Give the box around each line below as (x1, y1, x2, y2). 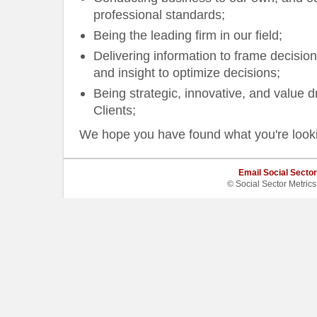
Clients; (93, 103, 136, 117)
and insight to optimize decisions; (93, 65, 280, 80)
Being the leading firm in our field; (93, 28, 282, 42)
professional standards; (93, 7, 225, 22)
